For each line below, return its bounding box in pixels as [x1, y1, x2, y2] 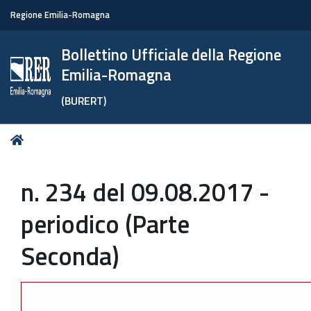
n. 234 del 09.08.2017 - [21, 173, 269, 211]
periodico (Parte [21, 205, 190, 243]
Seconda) [21, 237, 119, 275]
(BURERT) [61, 92, 107, 109]
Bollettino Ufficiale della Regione [61, 43, 282, 67]
